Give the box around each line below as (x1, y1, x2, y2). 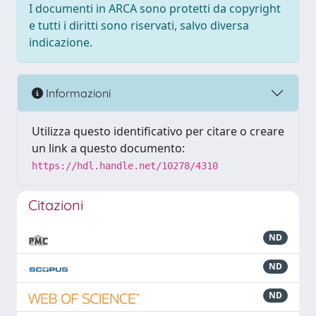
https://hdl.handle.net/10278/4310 (32, 160, 218, 171)
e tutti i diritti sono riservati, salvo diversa (29, 18, 249, 33)
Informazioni (43, 85, 111, 100)
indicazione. (29, 35, 92, 50)
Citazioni (28, 196, 83, 214)
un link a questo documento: (32, 140, 185, 156)
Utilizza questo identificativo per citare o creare (32, 123, 284, 139)
